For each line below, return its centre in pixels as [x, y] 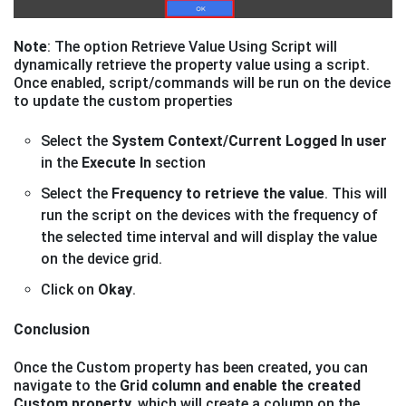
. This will [356, 194]
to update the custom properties [123, 101]
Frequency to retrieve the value [218, 194]
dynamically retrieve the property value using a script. [192, 65]
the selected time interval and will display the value [209, 237]
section [180, 163]
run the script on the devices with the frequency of [209, 216]
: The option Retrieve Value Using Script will [192, 47]
